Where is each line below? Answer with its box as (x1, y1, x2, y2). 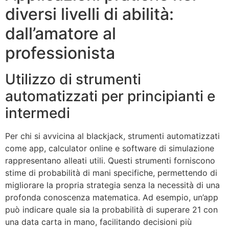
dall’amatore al (5, 23, 116, 43)
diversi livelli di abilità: (5, 4, 174, 24)
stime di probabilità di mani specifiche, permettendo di (5, 167, 217, 178)
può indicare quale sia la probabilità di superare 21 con (5, 204, 218, 215)
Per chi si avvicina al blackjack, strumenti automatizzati (5, 130, 220, 141)
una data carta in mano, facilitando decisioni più (5, 216, 192, 227)
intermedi (5, 104, 70, 122)
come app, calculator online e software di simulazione (5, 143, 214, 153)
